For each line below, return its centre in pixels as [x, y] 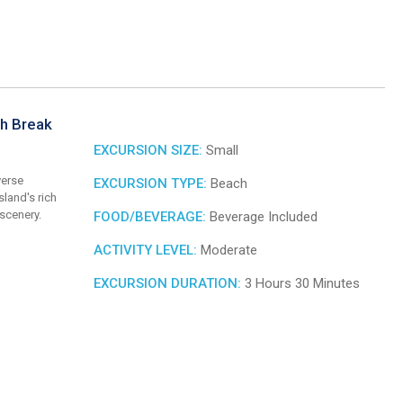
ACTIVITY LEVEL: [145, 251]
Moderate [227, 251]
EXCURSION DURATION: [167, 284]
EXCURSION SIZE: [148, 151]
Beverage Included [262, 217]
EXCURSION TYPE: [150, 184]
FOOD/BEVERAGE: [150, 217]
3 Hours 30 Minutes [300, 284]
